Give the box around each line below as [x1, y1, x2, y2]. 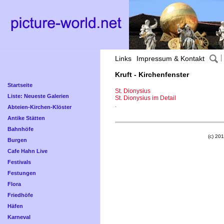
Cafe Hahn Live [7, 148, 47, 154]
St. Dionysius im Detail [115, 94, 176, 102]
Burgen [7, 137, 27, 143]
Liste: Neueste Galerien [7, 93, 69, 99]
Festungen [7, 170, 36, 176]
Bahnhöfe [7, 126, 33, 132]
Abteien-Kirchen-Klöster [7, 104, 71, 110]
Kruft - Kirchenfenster [115, 70, 189, 79]
